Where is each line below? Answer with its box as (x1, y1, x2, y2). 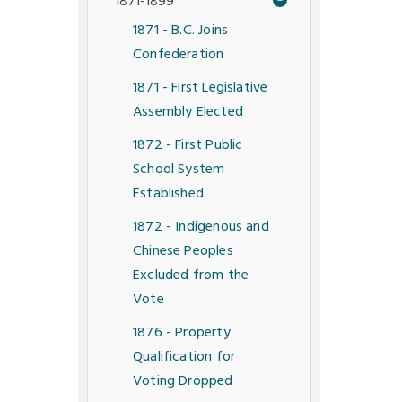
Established (133, 182, 204, 206)
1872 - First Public (133, 134, 243, 158)
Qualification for (133, 345, 236, 370)
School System (133, 158, 225, 182)
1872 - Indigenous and (133, 215, 269, 240)
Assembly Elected (133, 100, 243, 125)
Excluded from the (133, 264, 249, 288)
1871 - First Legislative (133, 76, 268, 100)
